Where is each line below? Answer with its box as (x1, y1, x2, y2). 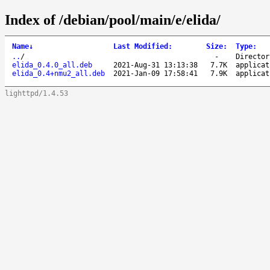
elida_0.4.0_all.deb (12, 60, 92, 69)
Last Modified (113, 42, 168, 51)
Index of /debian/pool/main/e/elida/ (5, 11, 221, 28)
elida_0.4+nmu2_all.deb (12, 69, 105, 78)
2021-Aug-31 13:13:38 (113, 60, 198, 69)
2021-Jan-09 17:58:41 (113, 69, 198, 78)
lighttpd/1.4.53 (5, 89, 68, 98)
